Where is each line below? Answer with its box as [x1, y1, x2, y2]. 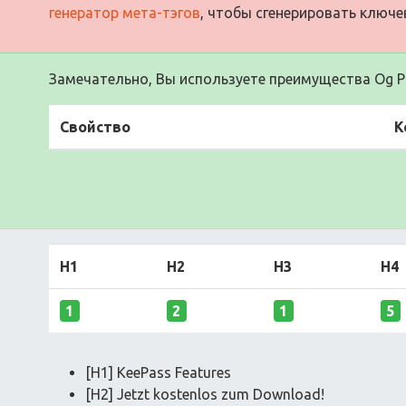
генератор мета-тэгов [49, 4, 200, 21]
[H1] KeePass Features [85, 363, 231, 381]
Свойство [60, 118, 130, 135]
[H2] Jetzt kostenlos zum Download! [85, 385, 324, 402]
